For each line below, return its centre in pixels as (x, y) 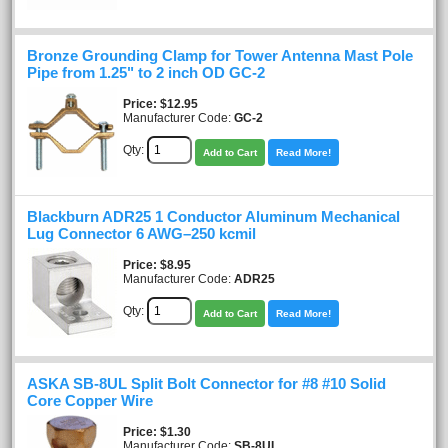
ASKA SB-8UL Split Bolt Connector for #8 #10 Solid (206, 383)
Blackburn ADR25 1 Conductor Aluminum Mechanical (213, 216)
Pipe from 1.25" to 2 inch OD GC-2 (146, 72)
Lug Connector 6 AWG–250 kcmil (141, 233)
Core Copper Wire (90, 400)
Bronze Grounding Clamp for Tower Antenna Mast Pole (220, 55)
